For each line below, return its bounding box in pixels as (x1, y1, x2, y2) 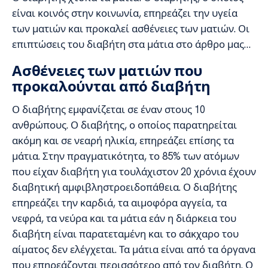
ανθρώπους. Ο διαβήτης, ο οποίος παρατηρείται (12, 118, 237, 132)
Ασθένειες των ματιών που (12, 62, 203, 80)
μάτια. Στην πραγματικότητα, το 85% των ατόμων (12, 149, 239, 163)
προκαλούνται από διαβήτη (12, 77, 211, 95)
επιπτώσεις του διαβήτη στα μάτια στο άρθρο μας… (12, 38, 251, 51)
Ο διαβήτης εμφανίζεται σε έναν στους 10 (12, 102, 205, 116)
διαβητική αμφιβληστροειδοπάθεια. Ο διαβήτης (12, 180, 237, 194)
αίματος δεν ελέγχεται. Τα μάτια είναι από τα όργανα (12, 242, 255, 256)
